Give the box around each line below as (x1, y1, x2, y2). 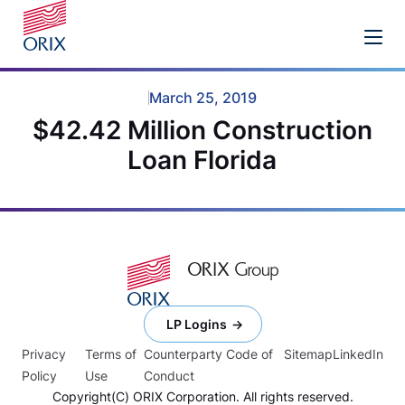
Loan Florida (127, 145, 278, 175)
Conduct (144, 367, 195, 383)
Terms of (85, 345, 137, 362)
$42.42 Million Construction (32, 115, 372, 146)
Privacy (22, 345, 66, 362)
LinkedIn (333, 345, 383, 362)
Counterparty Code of (144, 345, 274, 362)
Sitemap (284, 345, 333, 362)
